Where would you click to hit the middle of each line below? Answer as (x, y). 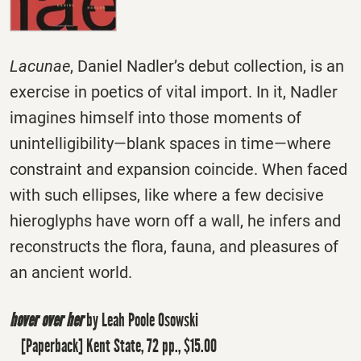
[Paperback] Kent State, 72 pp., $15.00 (120, 346)
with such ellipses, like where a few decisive (167, 195)
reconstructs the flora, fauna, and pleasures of (174, 246)
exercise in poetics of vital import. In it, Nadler (174, 91)
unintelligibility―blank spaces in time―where (170, 143)
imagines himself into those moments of (156, 117)
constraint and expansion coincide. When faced (178, 169)
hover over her (46, 320)
